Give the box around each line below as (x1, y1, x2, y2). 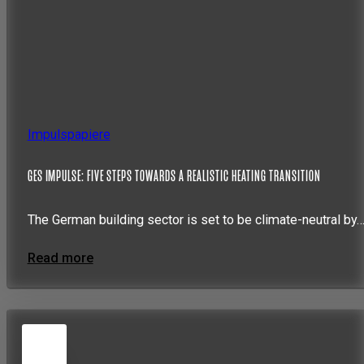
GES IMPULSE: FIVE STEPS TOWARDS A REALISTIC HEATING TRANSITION (27, 167, 321, 186)
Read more (27, 250, 93, 266)
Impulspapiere (27, 126, 110, 142)
